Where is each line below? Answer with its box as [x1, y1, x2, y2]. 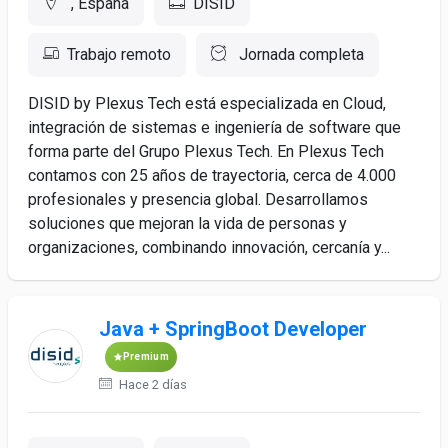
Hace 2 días [115, 377, 187, 392]
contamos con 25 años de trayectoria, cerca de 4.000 [28, 166, 396, 185]
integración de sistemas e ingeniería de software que [28, 118, 401, 137]
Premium [122, 351, 169, 362]
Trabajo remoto [67, 45, 171, 64]
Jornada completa [235, 45, 364, 64]
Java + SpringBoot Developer [98, 317, 367, 341]
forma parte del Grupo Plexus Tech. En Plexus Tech [28, 142, 384, 161]
